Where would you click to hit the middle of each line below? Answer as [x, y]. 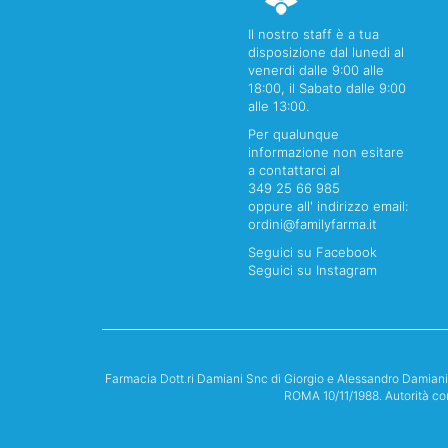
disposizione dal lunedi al [326, 51]
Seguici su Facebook [313, 251]
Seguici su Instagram [313, 269]
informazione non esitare [326, 151]
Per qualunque [294, 133]
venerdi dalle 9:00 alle [316, 69]
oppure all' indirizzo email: [328, 205]
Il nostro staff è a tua [314, 33]
